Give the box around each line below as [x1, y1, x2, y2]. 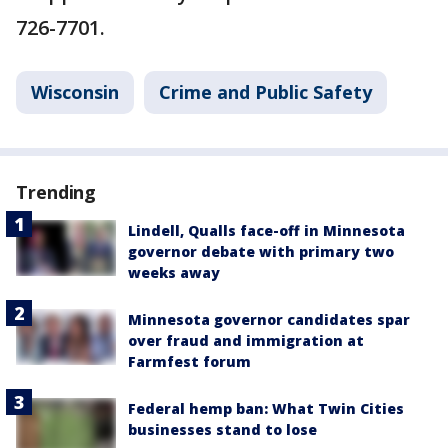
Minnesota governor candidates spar [128, 309, 410, 329]
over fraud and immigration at [128, 330, 364, 350]
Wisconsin [31, 79, 119, 104]
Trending [16, 179, 97, 204]
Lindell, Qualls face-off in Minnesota [128, 220, 405, 240]
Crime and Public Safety [159, 79, 372, 104]
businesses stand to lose [128, 419, 317, 439]
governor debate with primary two [128, 241, 394, 261]
